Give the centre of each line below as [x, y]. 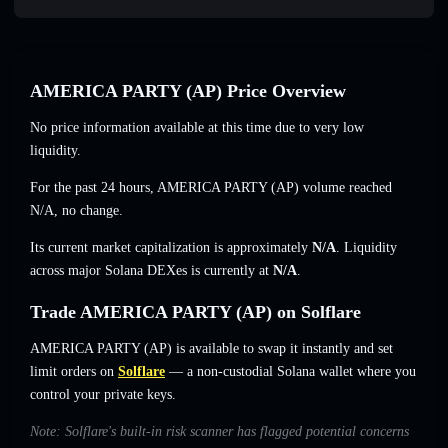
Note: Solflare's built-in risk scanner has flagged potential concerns [219, 432]
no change [90, 211]
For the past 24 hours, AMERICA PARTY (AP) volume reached [211, 188]
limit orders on [72, 372]
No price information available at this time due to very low [197, 128]
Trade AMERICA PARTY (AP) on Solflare [195, 312]
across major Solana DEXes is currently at [151, 271]
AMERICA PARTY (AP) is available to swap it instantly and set [211, 349]
